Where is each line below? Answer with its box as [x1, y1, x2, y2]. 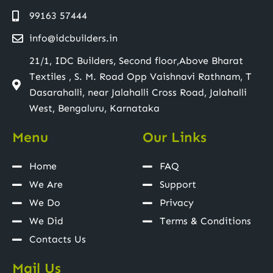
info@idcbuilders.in [29, 32, 118, 44]
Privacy [159, 197, 194, 208]
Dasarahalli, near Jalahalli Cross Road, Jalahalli [29, 87, 247, 98]
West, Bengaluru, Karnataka [29, 102, 160, 114]
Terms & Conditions [159, 215, 251, 227]
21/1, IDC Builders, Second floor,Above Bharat [29, 55, 243, 66]
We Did [29, 215, 63, 227]
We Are [29, 179, 63, 190]
